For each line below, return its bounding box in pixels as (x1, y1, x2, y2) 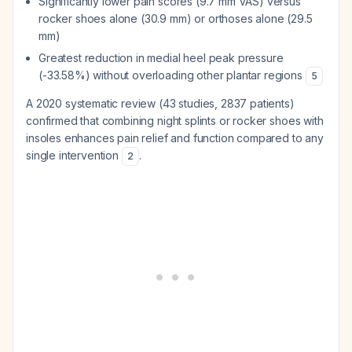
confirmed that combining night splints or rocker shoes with (26, 114, 324, 127)
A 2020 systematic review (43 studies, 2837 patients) (26, 97, 295, 110)
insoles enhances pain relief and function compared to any (26, 131, 324, 145)
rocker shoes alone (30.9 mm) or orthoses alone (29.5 (38, 12, 313, 25)
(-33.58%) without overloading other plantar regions (38, 68, 306, 82)
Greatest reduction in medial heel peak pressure (38, 51, 284, 64)
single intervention (26, 148, 122, 162)
